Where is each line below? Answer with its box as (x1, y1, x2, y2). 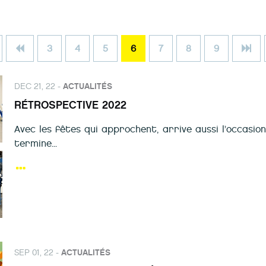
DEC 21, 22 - (14, 81, 63, 91)
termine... (14, 138, 57, 149)
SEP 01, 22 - (14, 248, 61, 258)
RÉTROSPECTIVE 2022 (14, 99, 126, 112)
